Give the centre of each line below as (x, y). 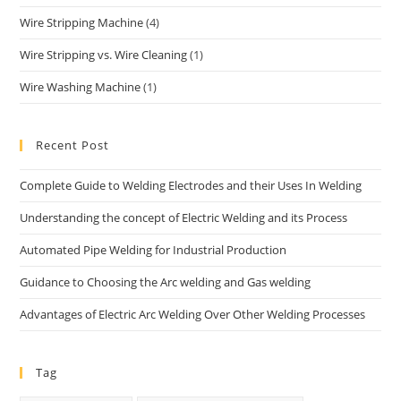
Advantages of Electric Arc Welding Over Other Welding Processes (193, 315)
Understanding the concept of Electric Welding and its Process (184, 218)
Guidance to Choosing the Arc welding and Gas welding (166, 282)
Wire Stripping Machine (82, 23)
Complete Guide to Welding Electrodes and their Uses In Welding (191, 186)
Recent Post (73, 145)
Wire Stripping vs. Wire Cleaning (104, 55)
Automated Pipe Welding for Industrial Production (154, 250)
